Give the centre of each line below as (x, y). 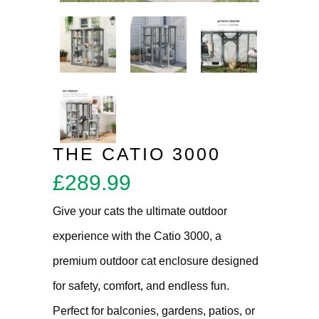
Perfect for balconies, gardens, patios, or (154, 311)
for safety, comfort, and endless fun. (141, 286)
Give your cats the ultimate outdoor (140, 211)
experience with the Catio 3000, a (137, 236)
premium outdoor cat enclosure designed (156, 261)
